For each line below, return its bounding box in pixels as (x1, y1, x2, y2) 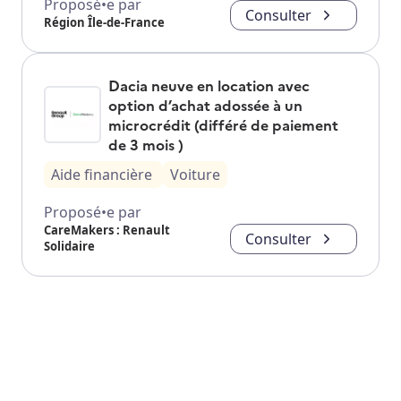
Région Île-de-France (44, 13, 165, 30)
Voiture (170, 164, 220, 184)
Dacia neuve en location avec (108, 74, 310, 95)
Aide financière (51, 164, 152, 184)
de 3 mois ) (108, 133, 183, 154)
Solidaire (44, 237, 95, 254)
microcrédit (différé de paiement (108, 114, 338, 134)
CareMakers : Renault (44, 221, 170, 238)
